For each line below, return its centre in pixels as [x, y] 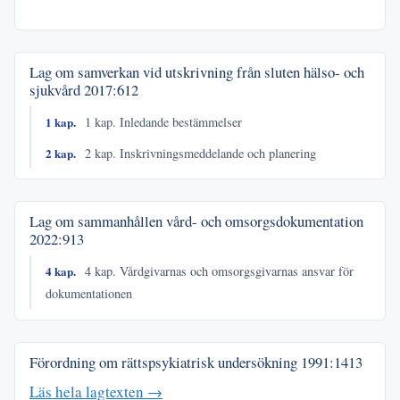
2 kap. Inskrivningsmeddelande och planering [199, 153]
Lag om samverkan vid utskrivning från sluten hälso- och [197, 72]
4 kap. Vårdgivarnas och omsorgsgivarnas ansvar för [218, 271]
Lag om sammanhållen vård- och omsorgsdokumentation [196, 221]
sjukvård [57, 90]
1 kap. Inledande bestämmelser [162, 121]
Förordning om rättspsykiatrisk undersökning [165, 362]
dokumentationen [89, 294]
